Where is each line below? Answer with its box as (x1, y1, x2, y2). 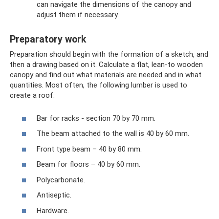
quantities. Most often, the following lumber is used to (10, 81, 187, 89)
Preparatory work (10, 34, 86, 45)
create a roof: (10, 91, 55, 100)
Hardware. (37, 206, 69, 215)
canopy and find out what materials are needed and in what (10, 70, 201, 79)
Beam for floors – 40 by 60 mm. (37, 160, 140, 169)
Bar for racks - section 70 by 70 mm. (37, 113, 155, 123)
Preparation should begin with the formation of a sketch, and (10, 50, 208, 59)
